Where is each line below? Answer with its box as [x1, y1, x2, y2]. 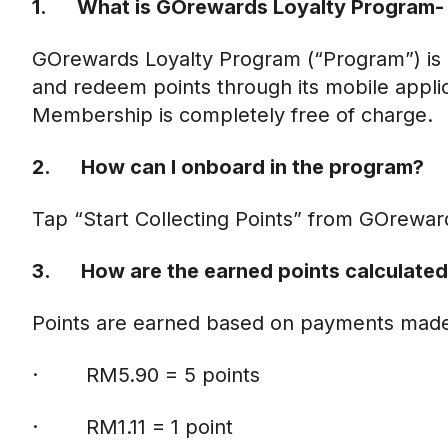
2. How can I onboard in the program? [32, 155, 424, 179]
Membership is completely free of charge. [32, 103, 433, 127]
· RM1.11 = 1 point [32, 415, 233, 439]
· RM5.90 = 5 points [32, 363, 260, 387]
